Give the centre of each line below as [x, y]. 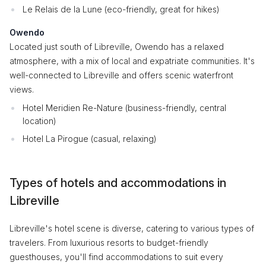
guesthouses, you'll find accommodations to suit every [116, 257]
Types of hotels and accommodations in [118, 183]
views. [22, 89]
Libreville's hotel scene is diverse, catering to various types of [132, 228]
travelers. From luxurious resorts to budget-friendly [109, 243]
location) [39, 121]
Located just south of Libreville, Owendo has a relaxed [117, 47]
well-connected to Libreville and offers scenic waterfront [121, 75]
